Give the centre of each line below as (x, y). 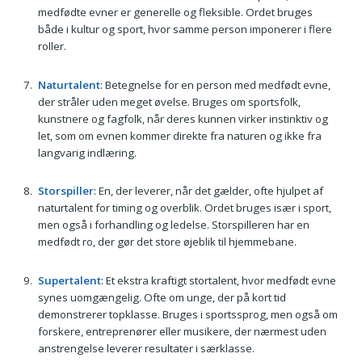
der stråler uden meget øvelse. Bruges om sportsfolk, (169, 101)
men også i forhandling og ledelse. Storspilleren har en (173, 225)
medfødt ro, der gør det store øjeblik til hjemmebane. (167, 242)
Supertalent (69, 281)
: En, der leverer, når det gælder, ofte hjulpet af (208, 191)
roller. (52, 46)
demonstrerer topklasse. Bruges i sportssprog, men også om (187, 315)
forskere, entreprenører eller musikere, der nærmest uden (182, 332)
